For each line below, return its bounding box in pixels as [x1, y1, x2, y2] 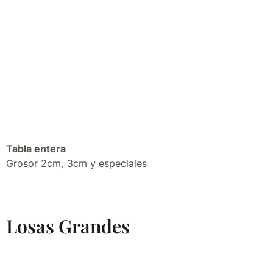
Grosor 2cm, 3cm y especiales [6, 157, 147, 169]
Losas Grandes [6, 213, 130, 239]
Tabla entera [6, 142, 66, 155]
